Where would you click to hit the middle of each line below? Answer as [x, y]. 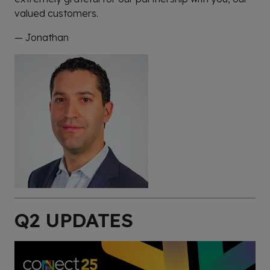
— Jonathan [42, 38]
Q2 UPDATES [74, 220]
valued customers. [56, 14]
